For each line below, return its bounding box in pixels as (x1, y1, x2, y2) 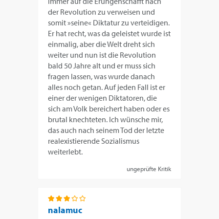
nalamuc (48, 204, 83, 216)
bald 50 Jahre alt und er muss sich (48, 61, 156, 71)
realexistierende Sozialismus (48, 136, 140, 146)
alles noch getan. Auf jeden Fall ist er (48, 82, 166, 92)
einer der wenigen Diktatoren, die (48, 93, 157, 103)
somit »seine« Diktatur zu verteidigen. (48, 18, 170, 28)
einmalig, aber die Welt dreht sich (48, 39, 155, 49)
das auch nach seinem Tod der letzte (48, 125, 165, 135)
